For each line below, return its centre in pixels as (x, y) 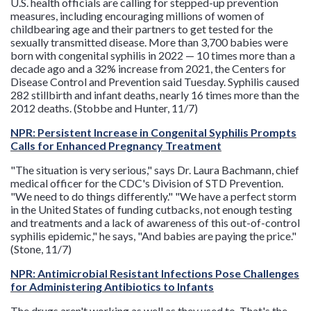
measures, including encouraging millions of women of (137, 16)
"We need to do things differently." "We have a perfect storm (153, 196)
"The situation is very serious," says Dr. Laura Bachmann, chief (155, 170)
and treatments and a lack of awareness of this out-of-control (155, 222)
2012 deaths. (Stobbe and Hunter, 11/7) (104, 108)
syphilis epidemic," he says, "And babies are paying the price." (153, 236)
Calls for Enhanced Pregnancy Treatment (116, 145)
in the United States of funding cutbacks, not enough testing (151, 209)
